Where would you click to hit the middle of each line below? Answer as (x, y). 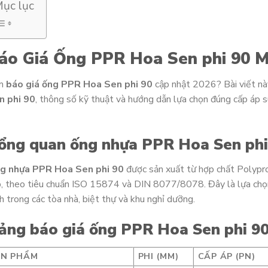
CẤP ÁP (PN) (226, 256)
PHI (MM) (158, 256)
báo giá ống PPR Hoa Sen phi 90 (79, 85)
